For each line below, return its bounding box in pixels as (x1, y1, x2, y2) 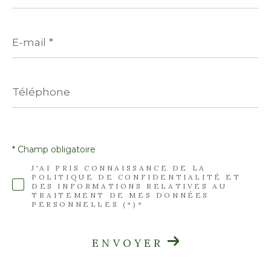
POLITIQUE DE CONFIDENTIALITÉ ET (31, 172, 241, 181)
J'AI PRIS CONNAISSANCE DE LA (31, 163, 206, 172)
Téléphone (11, 74, 62, 86)
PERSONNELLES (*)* (31, 199, 144, 209)
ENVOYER (92, 237, 164, 250)
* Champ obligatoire (12, 143, 96, 155)
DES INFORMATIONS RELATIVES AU (31, 181, 227, 191)
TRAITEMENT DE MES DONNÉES (31, 190, 209, 200)
